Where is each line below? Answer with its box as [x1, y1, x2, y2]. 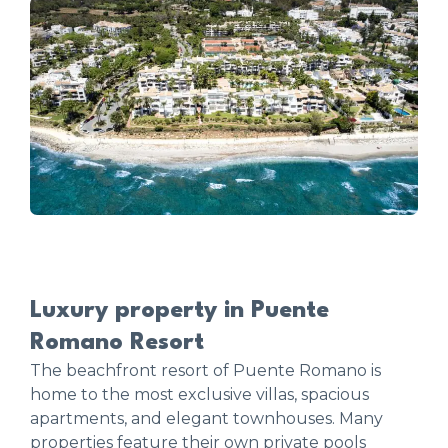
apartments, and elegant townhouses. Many [30, 409, 383, 429]
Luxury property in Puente [30, 299, 329, 324]
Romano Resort [30, 331, 204, 356]
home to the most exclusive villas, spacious [30, 385, 369, 405]
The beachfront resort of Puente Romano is [30, 361, 381, 381]
